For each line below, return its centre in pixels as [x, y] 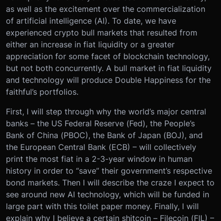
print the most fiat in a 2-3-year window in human [99, 159]
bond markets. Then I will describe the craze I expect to [110, 183]
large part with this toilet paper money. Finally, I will [102, 206]
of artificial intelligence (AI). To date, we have [91, 21]
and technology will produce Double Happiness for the [108, 80]
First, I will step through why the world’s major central [106, 112]
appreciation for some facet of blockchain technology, [108, 56]
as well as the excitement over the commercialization [106, 9]
